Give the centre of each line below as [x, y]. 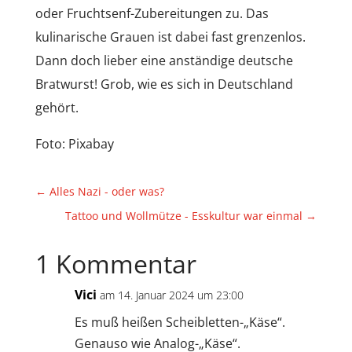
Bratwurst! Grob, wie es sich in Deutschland [164, 84]
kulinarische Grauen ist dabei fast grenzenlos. [170, 37]
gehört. [57, 107]
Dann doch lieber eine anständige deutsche [164, 60]
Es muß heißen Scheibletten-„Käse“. [180, 322]
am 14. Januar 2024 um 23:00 [171, 295]
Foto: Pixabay [74, 143]
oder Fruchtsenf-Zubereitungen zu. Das [152, 13]
